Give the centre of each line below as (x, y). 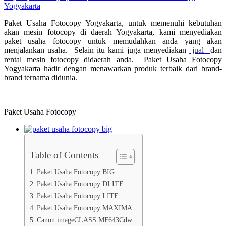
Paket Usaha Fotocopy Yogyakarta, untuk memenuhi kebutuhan (113, 23)
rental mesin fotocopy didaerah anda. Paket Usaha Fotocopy (113, 59)
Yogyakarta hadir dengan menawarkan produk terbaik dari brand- (113, 68)
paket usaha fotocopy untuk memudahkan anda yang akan (113, 41)
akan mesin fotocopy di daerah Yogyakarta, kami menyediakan (113, 32)
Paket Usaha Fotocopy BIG (75, 171)
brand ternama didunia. (41, 77)
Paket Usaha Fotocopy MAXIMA (84, 208)
